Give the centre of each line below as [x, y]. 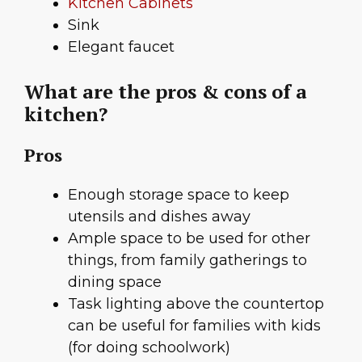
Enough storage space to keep [179, 195]
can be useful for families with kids [194, 326]
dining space [115, 282]
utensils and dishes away [159, 217]
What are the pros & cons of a [166, 92]
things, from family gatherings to [187, 261]
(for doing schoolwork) [149, 348]
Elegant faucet [121, 47]
